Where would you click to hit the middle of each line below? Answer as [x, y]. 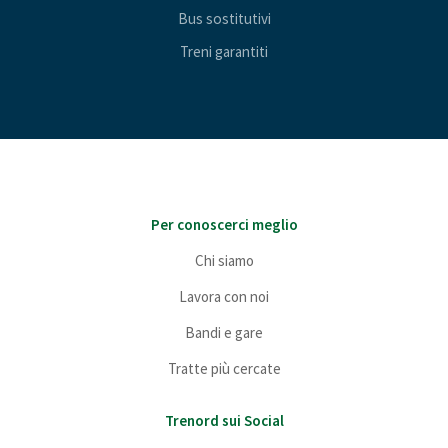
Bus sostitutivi [224, 18]
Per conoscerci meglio [224, 224]
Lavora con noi [224, 296]
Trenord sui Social [224, 420]
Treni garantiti [224, 51]
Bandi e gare [224, 332]
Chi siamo [224, 260]
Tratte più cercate [224, 368]
